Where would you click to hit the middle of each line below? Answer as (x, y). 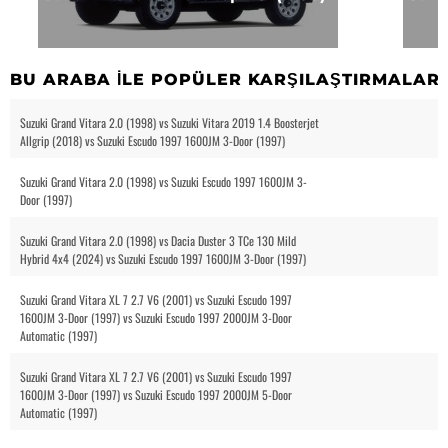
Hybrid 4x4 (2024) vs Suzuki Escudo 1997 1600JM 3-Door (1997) (163, 258)
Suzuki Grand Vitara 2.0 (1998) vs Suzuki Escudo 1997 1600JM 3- (163, 181)
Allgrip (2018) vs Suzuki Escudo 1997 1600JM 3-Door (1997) (152, 140)
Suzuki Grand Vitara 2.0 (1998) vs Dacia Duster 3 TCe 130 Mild (158, 240)
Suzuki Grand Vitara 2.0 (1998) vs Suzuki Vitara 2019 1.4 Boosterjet (169, 122)
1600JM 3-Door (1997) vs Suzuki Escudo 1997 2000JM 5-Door (156, 394)
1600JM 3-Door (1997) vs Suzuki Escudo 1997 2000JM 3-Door (156, 317)
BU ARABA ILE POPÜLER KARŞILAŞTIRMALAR (225, 79)
